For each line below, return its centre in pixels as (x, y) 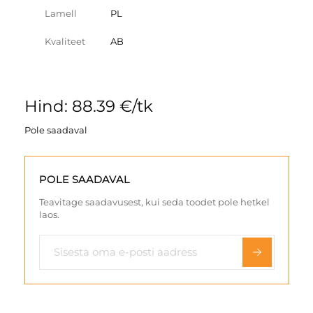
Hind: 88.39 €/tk (88, 106)
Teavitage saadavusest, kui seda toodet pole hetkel (154, 202)
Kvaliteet (65, 41)
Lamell (61, 13)
